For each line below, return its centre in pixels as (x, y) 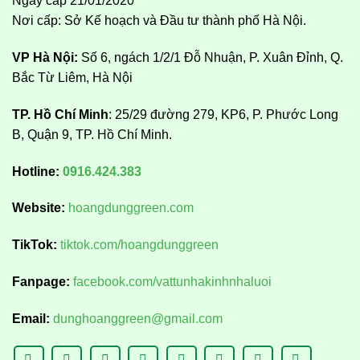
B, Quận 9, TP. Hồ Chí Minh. (92, 134)
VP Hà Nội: (47, 58)
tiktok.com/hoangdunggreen (139, 245)
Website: (39, 208)
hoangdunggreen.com (131, 208)
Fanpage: (41, 282)
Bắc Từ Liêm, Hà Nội (72, 78)
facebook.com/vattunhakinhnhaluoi (172, 282)
